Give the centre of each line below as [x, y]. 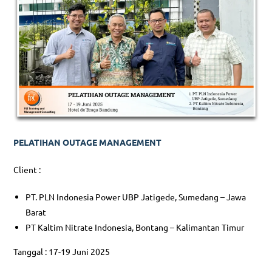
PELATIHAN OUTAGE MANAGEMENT [88, 142]
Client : [27, 170]
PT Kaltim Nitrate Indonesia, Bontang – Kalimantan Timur [135, 227]
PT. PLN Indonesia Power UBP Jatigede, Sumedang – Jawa [136, 197]
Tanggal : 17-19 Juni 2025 [62, 252]
